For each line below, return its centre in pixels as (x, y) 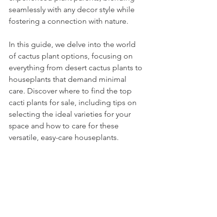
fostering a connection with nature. (69, 21)
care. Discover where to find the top (71, 91)
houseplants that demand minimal (69, 79)
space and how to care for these (65, 126)
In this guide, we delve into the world (73, 45)
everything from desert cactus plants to (77, 68)
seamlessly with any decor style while (73, 10)
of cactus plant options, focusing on (72, 56)
